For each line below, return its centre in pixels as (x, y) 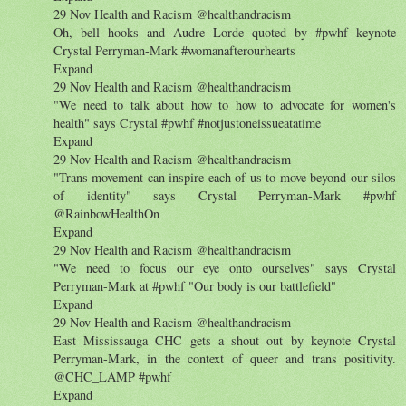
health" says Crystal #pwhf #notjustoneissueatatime (187, 122)
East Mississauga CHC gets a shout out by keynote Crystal (225, 340)
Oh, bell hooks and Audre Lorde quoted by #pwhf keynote (225, 32)
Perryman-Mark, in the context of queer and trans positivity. (225, 358)
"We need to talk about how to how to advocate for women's (225, 104)
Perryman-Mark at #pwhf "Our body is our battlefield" (195, 285)
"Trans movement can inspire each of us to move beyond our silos (225, 177)
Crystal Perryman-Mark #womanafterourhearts (174, 50)
